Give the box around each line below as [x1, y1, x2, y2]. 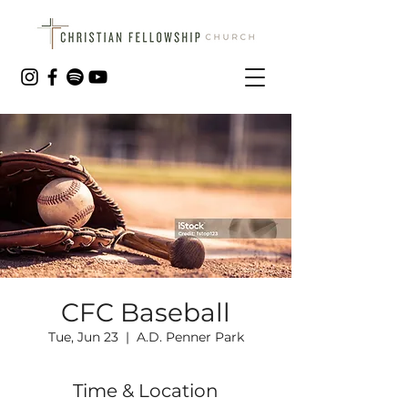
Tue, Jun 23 [47, 329, 118, 345]
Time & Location [73, 380, 219, 402]
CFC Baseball [61, 297, 230, 328]
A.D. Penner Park [136, 329, 244, 345]
